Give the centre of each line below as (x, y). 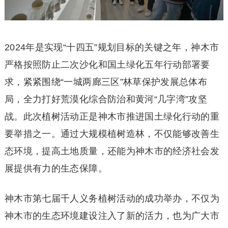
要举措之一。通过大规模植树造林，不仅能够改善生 (112, 134)
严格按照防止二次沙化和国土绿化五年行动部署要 (107, 64)
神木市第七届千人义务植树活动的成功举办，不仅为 (112, 198)
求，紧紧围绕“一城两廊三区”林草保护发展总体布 (106, 82)
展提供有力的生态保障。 (56, 168)
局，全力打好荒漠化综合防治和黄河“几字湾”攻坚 (106, 99)
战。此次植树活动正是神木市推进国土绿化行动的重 (112, 116)
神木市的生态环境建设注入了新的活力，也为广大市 (112, 216)
